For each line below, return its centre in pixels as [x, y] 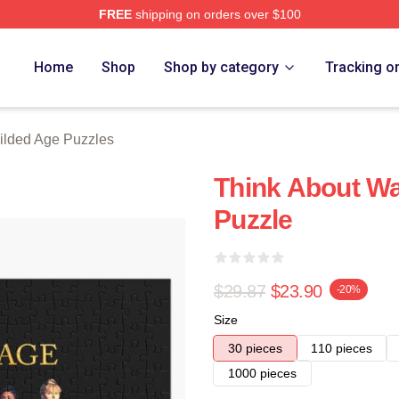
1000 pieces [262, 373]
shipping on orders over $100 [216, 14]
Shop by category [222, 67]
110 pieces [342, 348]
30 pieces [255, 348]
